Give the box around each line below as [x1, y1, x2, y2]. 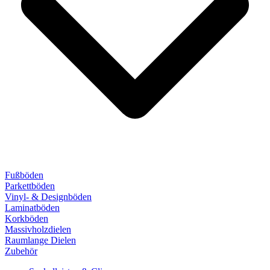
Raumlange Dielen [5, 235, 76, 246]
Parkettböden [5, 181, 55, 192]
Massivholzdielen [5, 224, 71, 235]
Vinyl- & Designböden [5, 192, 92, 202]
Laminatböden [5, 202, 60, 213]
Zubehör [5, 246, 37, 257]
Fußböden [5, 170, 43, 181]
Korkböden [5, 213, 48, 224]
